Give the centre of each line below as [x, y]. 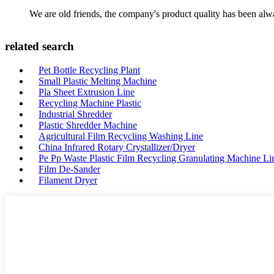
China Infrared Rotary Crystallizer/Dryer [117, 147]
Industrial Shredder [75, 114]
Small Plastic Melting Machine [98, 81]
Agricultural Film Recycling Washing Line [121, 136]
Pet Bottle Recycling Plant [89, 70]
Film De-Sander [69, 169]
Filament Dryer [68, 180]
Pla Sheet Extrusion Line [87, 92]
